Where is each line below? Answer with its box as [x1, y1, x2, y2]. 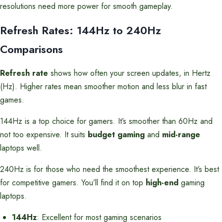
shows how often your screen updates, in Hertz [48, 67, 211, 79]
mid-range [162, 129, 200, 140]
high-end [146, 177, 178, 188]
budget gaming [88, 129, 145, 140]
